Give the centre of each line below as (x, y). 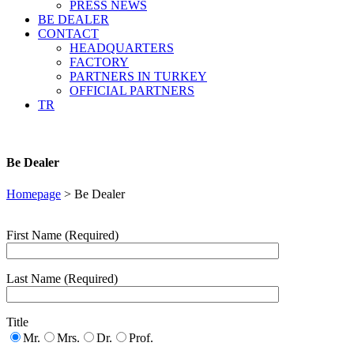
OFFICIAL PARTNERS (132, 90)
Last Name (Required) (62, 278)
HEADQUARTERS (122, 48)
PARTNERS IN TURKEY (138, 76)
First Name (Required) (62, 235)
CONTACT (68, 34)
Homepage (34, 194)
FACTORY (99, 62)
